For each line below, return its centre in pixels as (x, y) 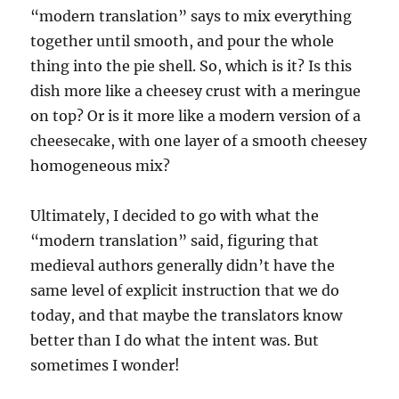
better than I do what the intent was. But (175, 340)
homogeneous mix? (101, 165)
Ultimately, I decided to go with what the (175, 215)
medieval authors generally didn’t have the (183, 265)
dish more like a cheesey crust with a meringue (196, 90)
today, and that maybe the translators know (187, 315)
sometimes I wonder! (106, 365)
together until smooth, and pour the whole (183, 41)
